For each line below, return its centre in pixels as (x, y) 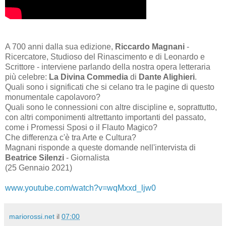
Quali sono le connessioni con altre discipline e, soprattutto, (111, 107)
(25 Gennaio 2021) (39, 167)
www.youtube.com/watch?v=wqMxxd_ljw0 (80, 188)
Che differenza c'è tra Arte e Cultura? (71, 137)
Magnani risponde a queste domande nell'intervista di (100, 147)
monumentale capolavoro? (53, 97)
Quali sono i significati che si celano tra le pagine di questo (110, 87)
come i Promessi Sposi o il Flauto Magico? (81, 127)
